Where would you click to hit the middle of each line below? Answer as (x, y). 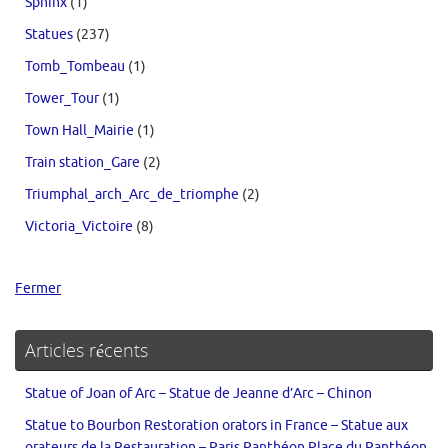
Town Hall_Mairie (79, 131)
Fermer (38, 289)
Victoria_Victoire (79, 227)
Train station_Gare (82, 163)
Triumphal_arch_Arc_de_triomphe (132, 195)
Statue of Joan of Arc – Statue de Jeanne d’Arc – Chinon (198, 394)
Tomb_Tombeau (75, 67)
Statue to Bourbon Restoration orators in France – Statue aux (216, 426)
